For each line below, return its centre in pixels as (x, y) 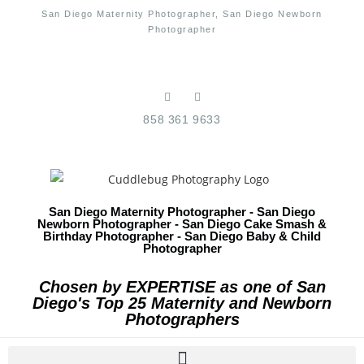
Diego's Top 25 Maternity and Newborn (182, 303)
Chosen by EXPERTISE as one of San (182, 286)
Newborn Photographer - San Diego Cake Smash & (182, 223)
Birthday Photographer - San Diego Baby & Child (182, 236)
